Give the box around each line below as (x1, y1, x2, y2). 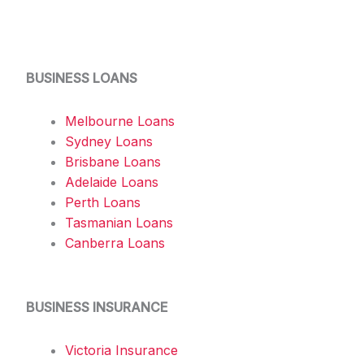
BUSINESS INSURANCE (26, 298, 168, 315)
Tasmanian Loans (65, 214, 173, 231)
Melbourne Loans (65, 112, 175, 129)
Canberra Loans (65, 234, 165, 251)
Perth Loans (65, 193, 141, 210)
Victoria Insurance (65, 341, 178, 358)
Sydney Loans (65, 132, 153, 149)
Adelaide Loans (65, 173, 158, 190)
